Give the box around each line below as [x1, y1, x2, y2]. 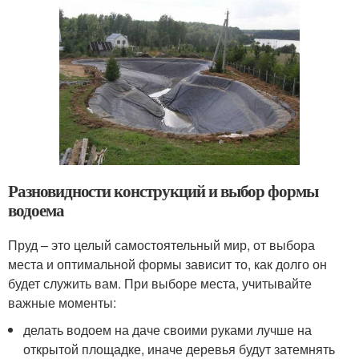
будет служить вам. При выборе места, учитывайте [8, 273, 312, 292]
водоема [8, 197, 64, 222]
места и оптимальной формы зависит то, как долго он [8, 254, 327, 273]
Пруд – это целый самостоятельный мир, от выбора [8, 235, 315, 254]
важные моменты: [8, 292, 116, 312]
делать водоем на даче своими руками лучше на [23, 320, 313, 339]
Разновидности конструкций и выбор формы [8, 178, 319, 203]
